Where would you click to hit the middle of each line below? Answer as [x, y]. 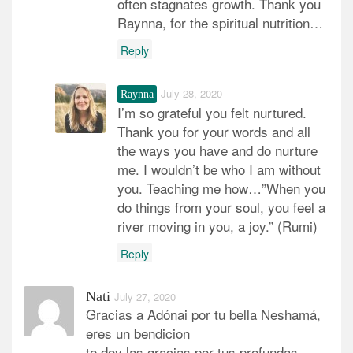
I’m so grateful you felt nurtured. [212, 112]
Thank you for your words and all [214, 131]
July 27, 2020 [145, 296]
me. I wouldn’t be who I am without [219, 169]
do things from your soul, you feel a [221, 206]
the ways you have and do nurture [217, 150]
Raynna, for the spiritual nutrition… [220, 22]
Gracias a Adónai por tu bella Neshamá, [203, 314]
